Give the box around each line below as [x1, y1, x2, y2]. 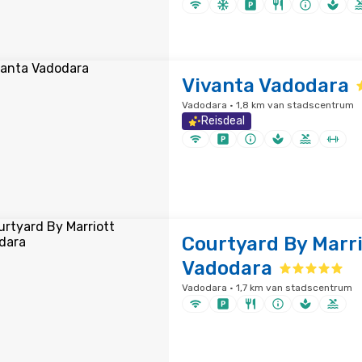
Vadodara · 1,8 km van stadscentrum [181, 99, 354, 111]
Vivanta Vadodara [181, 74, 349, 97]
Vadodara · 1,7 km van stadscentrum [181, 282, 352, 293]
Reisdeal [200, 114, 245, 128]
